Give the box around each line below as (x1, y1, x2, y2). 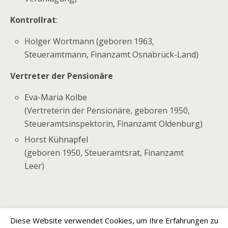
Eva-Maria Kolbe (24, 92, 88, 103)
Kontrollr (10, 14, 47, 26)
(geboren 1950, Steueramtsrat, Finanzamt (24, 147, 184, 158)
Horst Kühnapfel (24, 133, 89, 145)
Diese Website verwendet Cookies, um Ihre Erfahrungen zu (10, 215, 218, 225)
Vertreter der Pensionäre (10, 70, 113, 82)
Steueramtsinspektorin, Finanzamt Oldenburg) (24, 118, 203, 130)
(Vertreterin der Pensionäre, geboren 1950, (24, 105, 190, 117)
